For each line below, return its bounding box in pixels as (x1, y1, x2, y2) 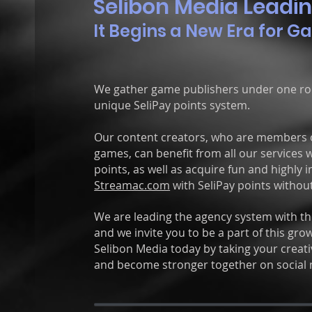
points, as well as (94, 162, 183, 177)
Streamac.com (94, 178, 171, 193)
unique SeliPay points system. (94, 97, 251, 113)
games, (94, 146, 132, 161)
